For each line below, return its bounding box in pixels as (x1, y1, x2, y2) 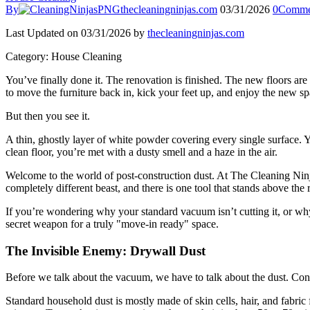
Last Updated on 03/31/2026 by (6, 27, 147, 39)
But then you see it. (6, 110, 90, 122)
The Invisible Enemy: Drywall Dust (6, 243, 206, 258)
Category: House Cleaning (6, 51, 122, 62)
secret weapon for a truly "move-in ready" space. (6, 218, 219, 230)
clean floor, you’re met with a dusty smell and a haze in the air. (6, 146, 277, 158)
